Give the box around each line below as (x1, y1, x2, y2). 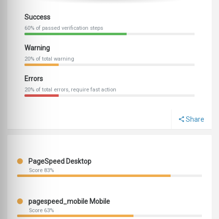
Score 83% (29, 167, 54, 174)
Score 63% (29, 207, 54, 214)
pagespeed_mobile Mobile (27, 197, 110, 206)
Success (24, 13, 50, 22)
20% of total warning (24, 56, 74, 63)
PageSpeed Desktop (27, 157, 91, 166)
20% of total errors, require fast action (24, 87, 116, 93)
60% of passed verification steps (24, 25, 103, 32)
